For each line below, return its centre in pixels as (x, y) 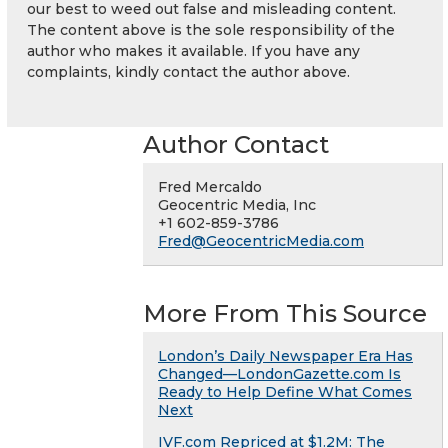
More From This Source (285, 314)
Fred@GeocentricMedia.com (261, 241)
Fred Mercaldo (210, 187)
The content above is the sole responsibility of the (211, 30)
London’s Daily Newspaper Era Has (285, 356)
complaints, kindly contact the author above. (188, 72)
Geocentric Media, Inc (237, 205)
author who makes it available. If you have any (193, 51)
